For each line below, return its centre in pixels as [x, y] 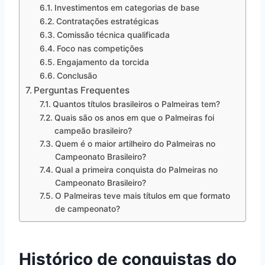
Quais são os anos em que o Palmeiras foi [134, 117]
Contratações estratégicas [107, 21]
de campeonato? [87, 209]
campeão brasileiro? [93, 130]
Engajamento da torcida [103, 62]
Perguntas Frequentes [82, 90]
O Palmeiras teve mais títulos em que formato [142, 195]
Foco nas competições [100, 48]
